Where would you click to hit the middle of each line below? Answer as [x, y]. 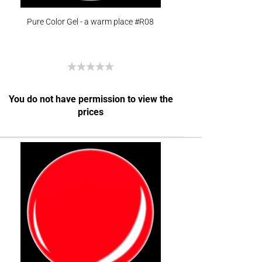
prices [91, 112]
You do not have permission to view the [91, 99]
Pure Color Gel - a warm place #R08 [91, 22]
